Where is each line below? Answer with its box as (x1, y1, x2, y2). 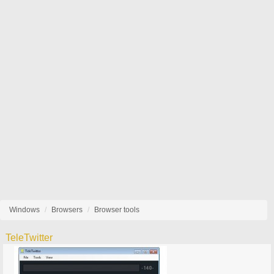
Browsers (51, 206, 83, 214)
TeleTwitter (6, 232, 53, 243)
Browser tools (94, 206, 139, 214)
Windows (9, 206, 40, 214)
